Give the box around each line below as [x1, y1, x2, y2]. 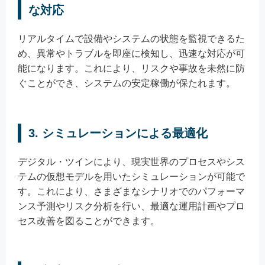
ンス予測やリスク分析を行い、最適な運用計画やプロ [18, 201, 245, 212]
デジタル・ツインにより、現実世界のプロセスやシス [18, 157, 245, 167]
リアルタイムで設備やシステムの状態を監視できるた [18, 34, 245, 44]
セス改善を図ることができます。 [18, 216, 160, 227]
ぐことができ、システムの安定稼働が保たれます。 [18, 78, 235, 89]
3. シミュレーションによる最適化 [28, 127, 208, 140]
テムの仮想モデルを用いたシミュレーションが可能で [18, 172, 245, 182]
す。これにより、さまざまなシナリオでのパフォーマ [18, 186, 245, 197]
